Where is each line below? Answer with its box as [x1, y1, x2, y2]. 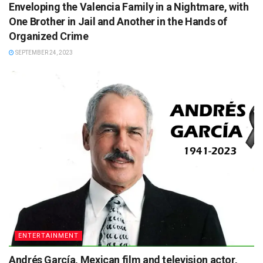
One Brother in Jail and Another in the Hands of [9, 15, 228, 28]
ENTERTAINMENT [18, 231, 79, 240]
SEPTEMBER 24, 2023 [14, 49, 73, 56]
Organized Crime [9, 29, 89, 42]
